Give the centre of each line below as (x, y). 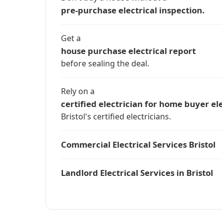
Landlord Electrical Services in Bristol (137, 173)
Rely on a (78, 91)
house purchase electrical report (128, 51)
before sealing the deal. (105, 63)
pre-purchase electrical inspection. (133, 10)
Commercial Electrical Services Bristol (138, 144)
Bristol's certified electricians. (116, 116)
